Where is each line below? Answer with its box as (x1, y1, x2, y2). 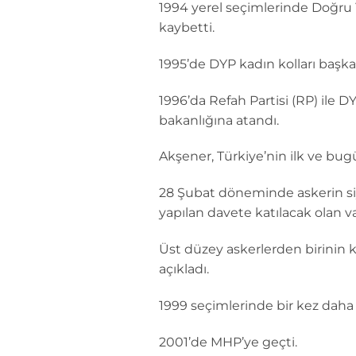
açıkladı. (158, 261, 209, 277)
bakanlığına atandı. (158, 112, 279, 128)
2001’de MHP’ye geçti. (158, 334, 297, 350)
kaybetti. (158, 19, 215, 35)
